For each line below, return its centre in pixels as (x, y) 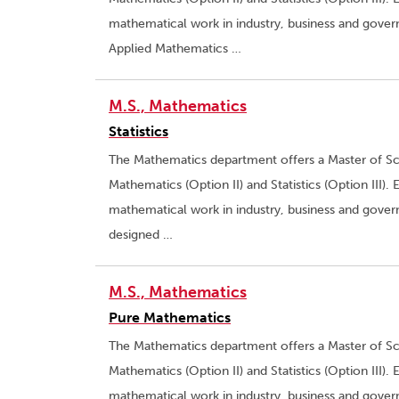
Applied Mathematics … (175, 49)
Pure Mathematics (170, 318)
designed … (141, 235)
